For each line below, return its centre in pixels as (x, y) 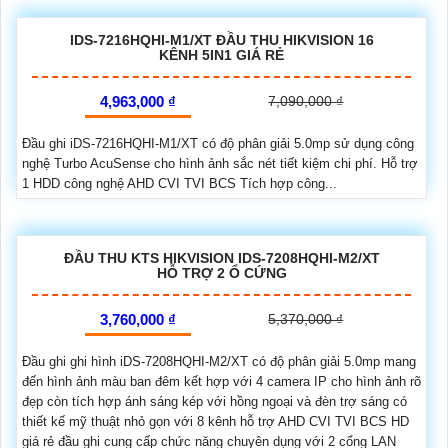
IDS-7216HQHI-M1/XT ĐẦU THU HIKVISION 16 (221, 40)
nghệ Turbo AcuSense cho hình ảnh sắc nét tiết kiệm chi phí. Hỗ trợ (220, 163)
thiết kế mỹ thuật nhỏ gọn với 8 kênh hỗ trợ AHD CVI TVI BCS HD (215, 421)
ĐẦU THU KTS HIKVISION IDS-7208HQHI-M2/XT (221, 258)
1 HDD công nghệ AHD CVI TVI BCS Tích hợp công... (179, 183)
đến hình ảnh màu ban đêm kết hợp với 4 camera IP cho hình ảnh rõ (221, 381)
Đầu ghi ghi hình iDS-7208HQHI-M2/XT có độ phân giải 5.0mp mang (219, 361)
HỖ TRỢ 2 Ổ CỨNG (221, 273)
